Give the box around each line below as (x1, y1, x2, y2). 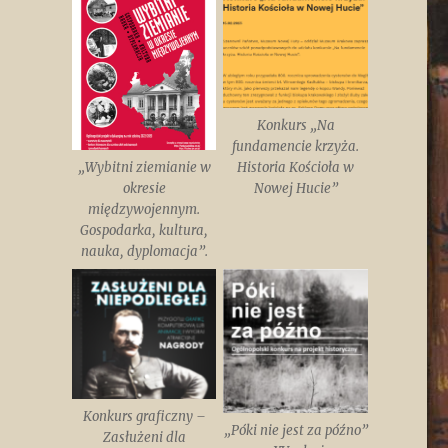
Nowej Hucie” (253, 180, 338, 198)
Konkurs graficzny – (82, 408, 206, 426)
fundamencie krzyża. (232, 138, 360, 156)
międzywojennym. (88, 201, 201, 219)
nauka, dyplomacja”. (80, 243, 208, 261)
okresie (122, 180, 166, 198)
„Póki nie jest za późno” (223, 421, 368, 439)
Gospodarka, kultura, (80, 222, 209, 240)
